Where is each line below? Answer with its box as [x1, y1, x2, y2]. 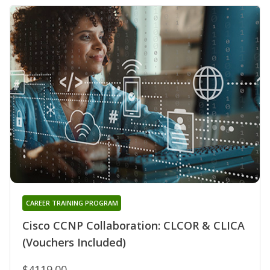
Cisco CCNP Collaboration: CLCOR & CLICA [22, 218, 245, 233]
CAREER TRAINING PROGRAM [25, 198, 118, 207]
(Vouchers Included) [22, 234, 126, 250]
